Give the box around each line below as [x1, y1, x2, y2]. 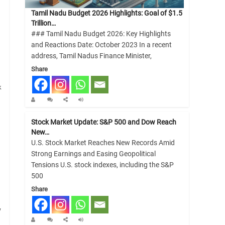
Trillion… [31, 19, 56, 27]
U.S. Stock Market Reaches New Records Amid [31, 138, 175, 147]
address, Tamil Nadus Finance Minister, [31, 51, 152, 60]
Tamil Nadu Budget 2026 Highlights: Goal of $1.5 [31, 9, 182, 17]
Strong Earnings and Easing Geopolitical [31, 149, 156, 158]
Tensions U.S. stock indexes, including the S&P [31, 160, 174, 169]
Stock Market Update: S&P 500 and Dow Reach [31, 118, 176, 126]
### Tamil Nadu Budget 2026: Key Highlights [31, 29, 171, 38]
